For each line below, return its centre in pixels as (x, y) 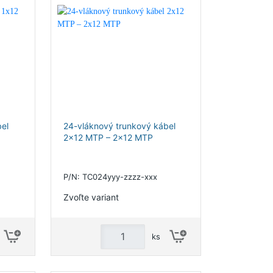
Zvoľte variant (91, 197)
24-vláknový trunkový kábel (119, 126)
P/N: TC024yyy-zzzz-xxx (110, 177)
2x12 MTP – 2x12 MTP (108, 137)
